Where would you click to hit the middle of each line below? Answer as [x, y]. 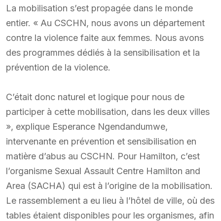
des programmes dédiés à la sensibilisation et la [103, 52]
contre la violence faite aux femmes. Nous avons [105, 37]
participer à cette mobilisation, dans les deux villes [108, 111]
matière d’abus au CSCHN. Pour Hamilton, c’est [103, 156]
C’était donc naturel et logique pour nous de [95, 97]
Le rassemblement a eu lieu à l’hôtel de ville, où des [110, 200]
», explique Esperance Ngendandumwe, [87, 126]
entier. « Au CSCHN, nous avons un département [105, 23]
